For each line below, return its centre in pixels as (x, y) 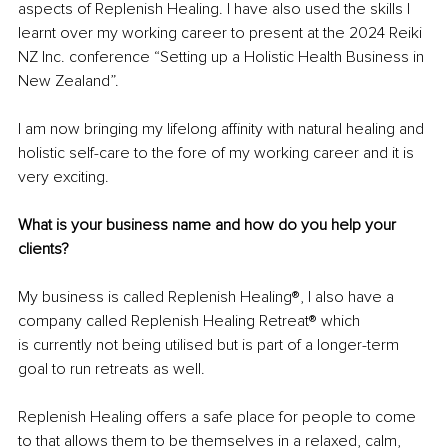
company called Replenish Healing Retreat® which (191, 321)
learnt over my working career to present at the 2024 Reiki (222, 33)
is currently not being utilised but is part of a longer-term (210, 345)
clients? (43, 249)
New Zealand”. (68, 81)
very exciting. (63, 177)
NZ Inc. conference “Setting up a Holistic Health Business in (223, 57)
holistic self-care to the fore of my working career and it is (218, 153)
